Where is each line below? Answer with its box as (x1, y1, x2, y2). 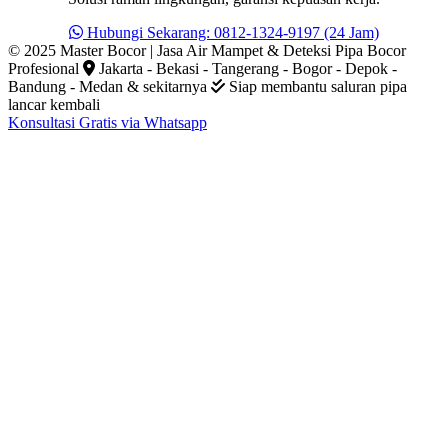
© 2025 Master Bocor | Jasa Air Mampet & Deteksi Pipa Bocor (8, 42, 406, 60)
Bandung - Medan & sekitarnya (8, 78, 207, 96)
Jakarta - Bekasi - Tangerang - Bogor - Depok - (95, 60, 397, 78)
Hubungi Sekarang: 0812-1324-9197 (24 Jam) (87, 24, 379, 42)
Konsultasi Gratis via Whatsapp (8, 114, 207, 132)
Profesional (8, 60, 79, 78)
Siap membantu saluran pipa (225, 78, 407, 96)
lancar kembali (8, 96, 100, 114)
